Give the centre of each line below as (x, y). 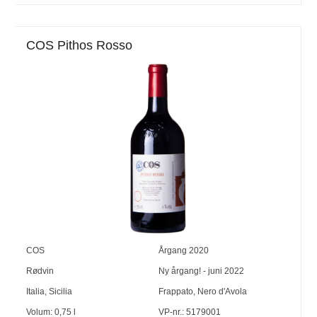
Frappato (175, 291)
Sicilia (61, 291)
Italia (36, 291)
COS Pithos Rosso (80, 45)
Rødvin (40, 271)
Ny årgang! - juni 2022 (201, 271)
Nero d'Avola (222, 291)
